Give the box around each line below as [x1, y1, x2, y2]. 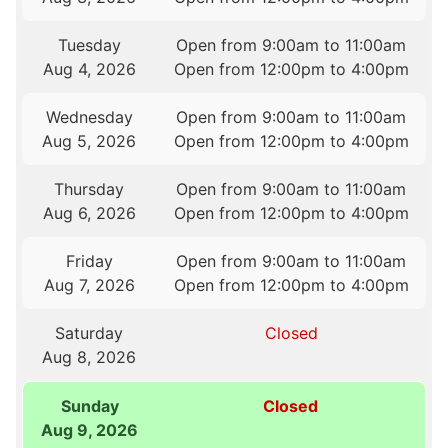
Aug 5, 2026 [42, 130, 137, 151]
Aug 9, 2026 [41, 419, 139, 440]
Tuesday [57, 34, 121, 55]
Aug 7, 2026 [43, 274, 135, 295]
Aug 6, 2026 [42, 202, 136, 223]
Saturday [55, 322, 124, 343]
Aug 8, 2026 [42, 346, 137, 367]
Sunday [60, 395, 119, 416]
